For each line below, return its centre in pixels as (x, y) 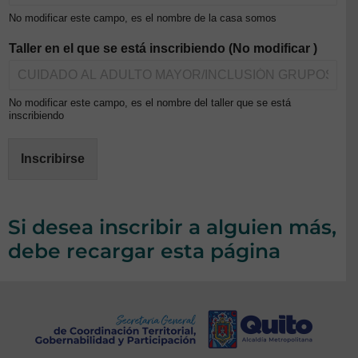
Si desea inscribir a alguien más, (172, 227)
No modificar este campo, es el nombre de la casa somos (143, 18)
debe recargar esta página (144, 251)
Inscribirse (53, 159)
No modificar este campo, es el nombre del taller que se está (150, 103)
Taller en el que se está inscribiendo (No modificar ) (163, 49)
